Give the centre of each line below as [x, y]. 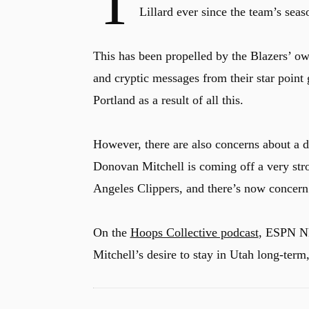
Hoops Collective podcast [194, 232]
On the [111, 232]
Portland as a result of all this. [168, 100]
